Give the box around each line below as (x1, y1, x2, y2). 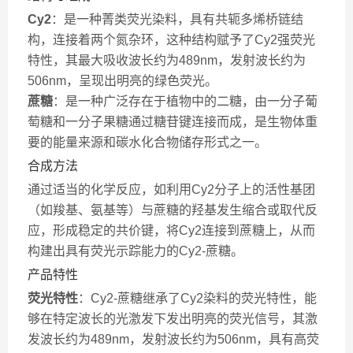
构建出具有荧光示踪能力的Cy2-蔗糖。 (28, 244, 243, 258)
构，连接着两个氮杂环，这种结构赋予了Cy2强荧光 (28, 33, 315, 46)
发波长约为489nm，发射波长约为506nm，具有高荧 (28, 333, 319, 346)
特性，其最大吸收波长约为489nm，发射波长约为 (28, 54, 306, 67)
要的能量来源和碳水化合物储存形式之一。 (28, 136, 267, 149)
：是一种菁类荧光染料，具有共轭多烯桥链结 (51, 13, 303, 26)
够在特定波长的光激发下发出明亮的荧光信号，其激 (28, 312, 318, 325)
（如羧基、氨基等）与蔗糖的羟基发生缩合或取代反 (28, 203, 318, 217)
